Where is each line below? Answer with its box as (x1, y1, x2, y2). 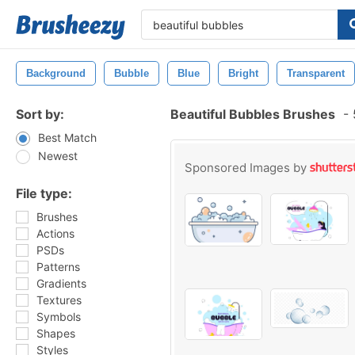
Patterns (36, 260, 80, 273)
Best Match (38, 131, 97, 144)
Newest (38, 149, 78, 162)
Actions (36, 227, 74, 240)
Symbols (36, 310, 81, 323)
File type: (16, 185, 72, 201)
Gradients (36, 277, 86, 290)
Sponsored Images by (185, 160, 310, 175)
